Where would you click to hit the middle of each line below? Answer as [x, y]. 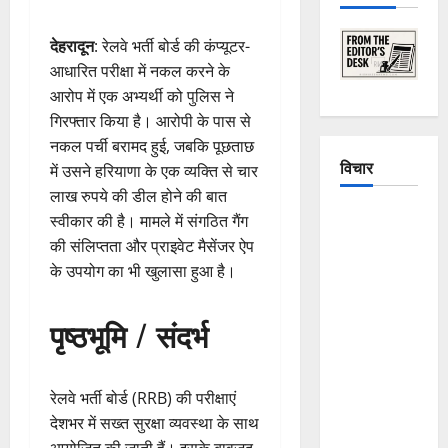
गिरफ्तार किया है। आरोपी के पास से [150, 120]
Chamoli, [367, 418]
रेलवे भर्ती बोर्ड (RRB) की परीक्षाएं [143, 397]
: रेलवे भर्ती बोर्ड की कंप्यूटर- [172, 45]
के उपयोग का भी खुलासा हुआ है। [143, 270]
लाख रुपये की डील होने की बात [138, 195]
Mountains [373, 268]
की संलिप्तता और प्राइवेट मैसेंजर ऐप [152, 245]
